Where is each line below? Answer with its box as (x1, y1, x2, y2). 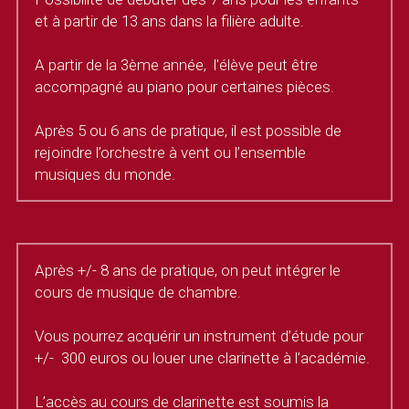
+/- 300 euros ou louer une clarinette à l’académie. (35, 349, 371, 367)
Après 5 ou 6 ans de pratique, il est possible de (35, 121, 342, 140)
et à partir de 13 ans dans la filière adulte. (35, 12, 305, 30)
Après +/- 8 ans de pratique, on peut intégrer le (35, 261, 341, 279)
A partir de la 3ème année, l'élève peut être (35, 56, 319, 74)
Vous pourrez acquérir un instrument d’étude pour (35, 327, 364, 345)
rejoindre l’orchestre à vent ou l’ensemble (35, 143, 307, 162)
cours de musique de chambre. (35, 283, 242, 301)
